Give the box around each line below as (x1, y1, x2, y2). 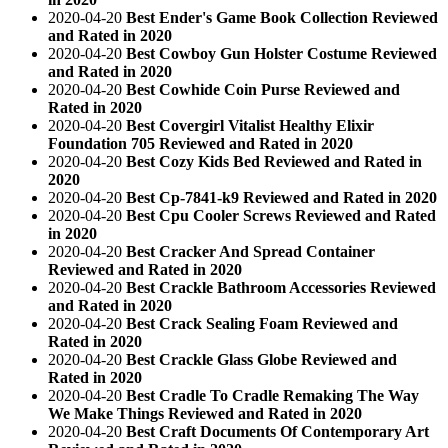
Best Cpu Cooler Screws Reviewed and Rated (126, 206, 436, 224)
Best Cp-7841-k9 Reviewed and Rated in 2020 (126, 188, 437, 206)
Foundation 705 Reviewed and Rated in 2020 (48, 134, 353, 152)
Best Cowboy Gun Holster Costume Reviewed (126, 44, 437, 62)
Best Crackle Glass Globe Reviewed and (126, 350, 397, 368)
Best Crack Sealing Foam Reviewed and (126, 314, 398, 332)
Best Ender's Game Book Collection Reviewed (126, 8, 438, 26)
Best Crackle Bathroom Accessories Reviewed (126, 278, 436, 296)
